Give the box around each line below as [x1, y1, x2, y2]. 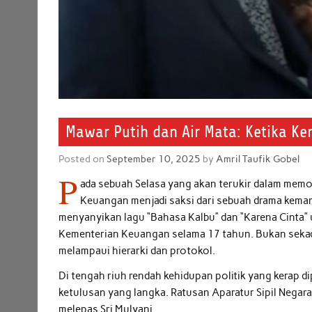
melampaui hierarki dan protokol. [58, 244, 216, 258]
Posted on [58, 153, 107, 166]
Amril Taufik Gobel [216, 153, 300, 166]
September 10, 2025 [107, 153, 201, 166]
